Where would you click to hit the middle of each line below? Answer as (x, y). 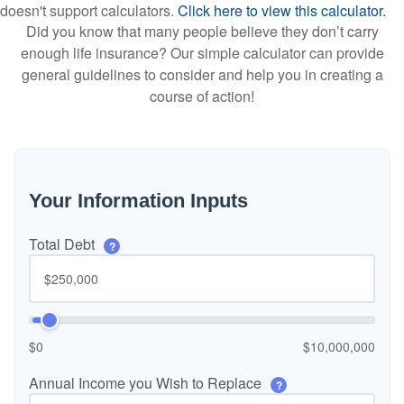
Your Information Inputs (138, 201)
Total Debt (64, 244)
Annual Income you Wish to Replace (147, 383)
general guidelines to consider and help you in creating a (202, 74)
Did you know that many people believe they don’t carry (202, 31)
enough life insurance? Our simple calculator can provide (202, 53)
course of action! (202, 96)
